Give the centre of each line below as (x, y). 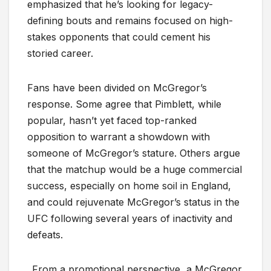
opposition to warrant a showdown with (119, 136)
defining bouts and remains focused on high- (130, 20)
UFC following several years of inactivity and (130, 218)
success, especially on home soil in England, (129, 185)
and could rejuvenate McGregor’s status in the (133, 202)
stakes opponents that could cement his (119, 37)
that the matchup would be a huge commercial (135, 169)
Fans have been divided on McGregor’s (117, 87)
